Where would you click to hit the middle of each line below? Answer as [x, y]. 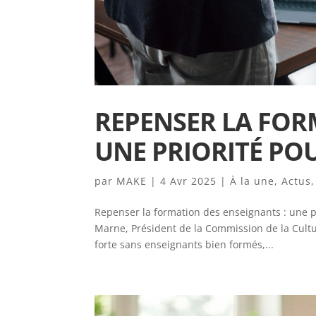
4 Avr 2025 [189, 181]
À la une [253, 181]
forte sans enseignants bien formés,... [184, 244]
